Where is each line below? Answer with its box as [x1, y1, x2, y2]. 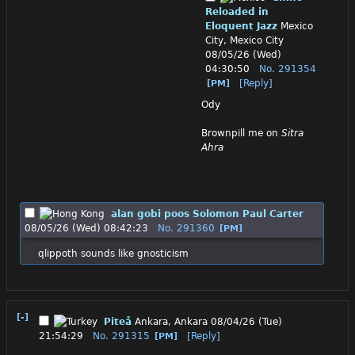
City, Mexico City [205, 34, 284, 46]
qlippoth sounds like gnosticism [37, 247, 189, 259]
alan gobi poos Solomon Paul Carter [111, 208, 303, 219]
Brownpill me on [201, 127, 281, 139]
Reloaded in [205, 6, 269, 17]
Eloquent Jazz [205, 20, 277, 32]
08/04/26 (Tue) [211, 315, 282, 327]
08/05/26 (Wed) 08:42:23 [25, 222, 148, 234]
